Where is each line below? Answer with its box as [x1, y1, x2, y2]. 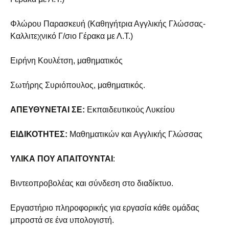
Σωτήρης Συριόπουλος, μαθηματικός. [10, 81, 145, 89]
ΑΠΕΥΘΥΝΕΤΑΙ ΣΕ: [10, 105, 85, 114]
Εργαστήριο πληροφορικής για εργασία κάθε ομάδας [10, 203, 199, 212]
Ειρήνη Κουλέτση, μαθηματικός [10, 56, 123, 65]
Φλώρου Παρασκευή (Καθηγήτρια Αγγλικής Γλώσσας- [10, 19, 205, 28]
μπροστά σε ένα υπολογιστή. [10, 216, 114, 224]
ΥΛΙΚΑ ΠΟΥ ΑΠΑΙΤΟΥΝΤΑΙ [10, 154, 113, 163]
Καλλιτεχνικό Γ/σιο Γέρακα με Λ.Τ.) [10, 32, 133, 40]
